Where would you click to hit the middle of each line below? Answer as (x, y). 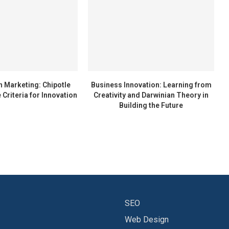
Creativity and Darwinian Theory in (151, 95)
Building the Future (151, 106)
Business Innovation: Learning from (151, 85)
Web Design (147, 220)
